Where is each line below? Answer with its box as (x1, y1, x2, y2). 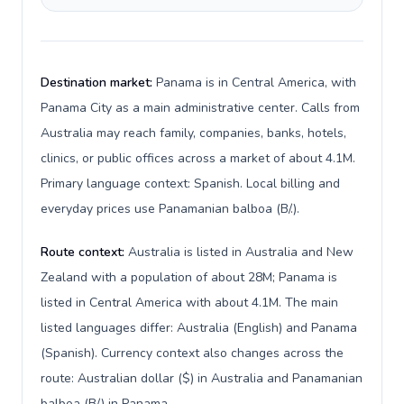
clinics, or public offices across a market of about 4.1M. (41, 150, 355, 167)
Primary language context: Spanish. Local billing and (41, 175, 340, 192)
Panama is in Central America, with (156, 74, 356, 91)
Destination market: (41, 74, 156, 91)
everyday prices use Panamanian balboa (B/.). (41, 200, 299, 217)
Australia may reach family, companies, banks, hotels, (41, 124, 346, 142)
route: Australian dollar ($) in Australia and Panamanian (41, 370, 363, 387)
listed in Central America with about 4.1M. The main (41, 294, 338, 311)
